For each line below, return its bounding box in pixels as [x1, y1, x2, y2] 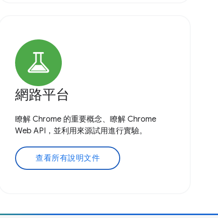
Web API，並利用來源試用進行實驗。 [15, 126, 147, 136]
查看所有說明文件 [36, 153, 100, 163]
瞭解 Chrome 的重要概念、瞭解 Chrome [15, 114, 157, 124]
